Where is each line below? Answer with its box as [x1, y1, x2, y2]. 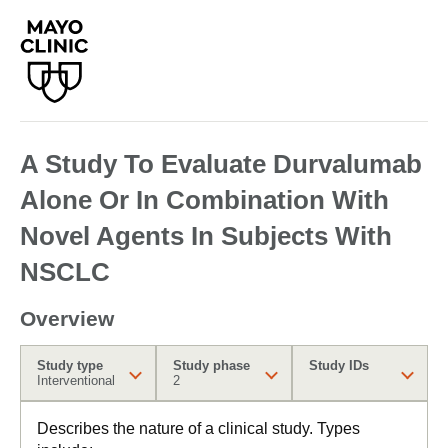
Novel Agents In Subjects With [20, 221, 392, 251]
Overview [20, 307, 114, 330]
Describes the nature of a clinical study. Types [37, 420, 360, 437]
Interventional [37, 373, 115, 388]
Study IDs [309, 358, 369, 373]
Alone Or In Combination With [20, 185, 389, 215]
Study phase [173, 358, 250, 373]
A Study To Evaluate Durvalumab [20, 149, 422, 179]
